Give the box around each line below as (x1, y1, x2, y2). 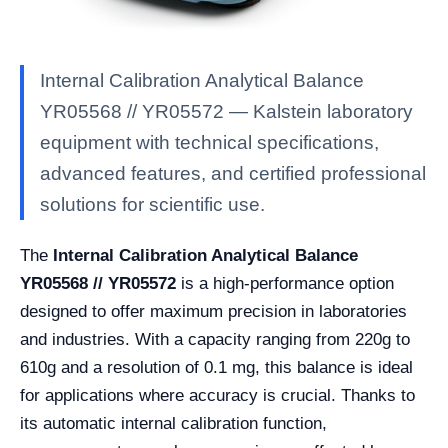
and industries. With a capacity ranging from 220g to (20, 330, 410, 350)
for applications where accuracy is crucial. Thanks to (20, 386, 415, 406)
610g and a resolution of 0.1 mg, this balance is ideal (20, 358, 413, 378)
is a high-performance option (176, 274, 394, 294)
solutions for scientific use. (40, 194, 265, 216)
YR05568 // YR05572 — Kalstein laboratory (40, 101, 413, 123)
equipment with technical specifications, (40, 132, 379, 154)
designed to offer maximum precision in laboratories (20, 302, 407, 322)
